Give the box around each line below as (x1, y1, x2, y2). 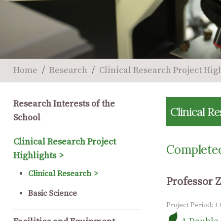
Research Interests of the (13, 98, 115, 110)
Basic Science (28, 188, 77, 199)
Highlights (13, 150, 56, 162)
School (13, 112, 40, 124)
